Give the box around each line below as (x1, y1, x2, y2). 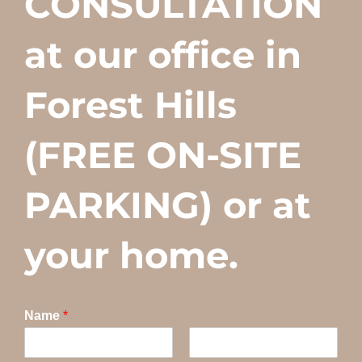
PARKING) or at (24, 183, 311, 227)
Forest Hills (24, 82, 237, 127)
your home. (24, 233, 238, 277)
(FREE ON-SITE (24, 133, 301, 177)
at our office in (24, 32, 301, 77)
